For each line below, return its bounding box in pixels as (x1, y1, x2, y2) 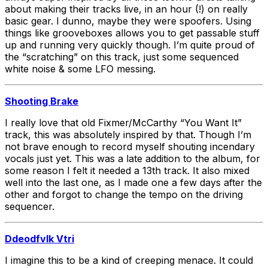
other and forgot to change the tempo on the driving (5, 188, 243, 200)
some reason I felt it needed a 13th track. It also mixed (5, 164, 249, 176)
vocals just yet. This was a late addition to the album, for (5, 152, 260, 165)
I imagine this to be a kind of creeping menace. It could (5, 254, 253, 266)
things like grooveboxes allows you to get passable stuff (5, 26, 260, 39)
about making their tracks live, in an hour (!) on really (5, 2, 248, 15)
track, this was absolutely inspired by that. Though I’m (5, 128, 251, 141)
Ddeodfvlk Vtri (5, 232, 74, 245)
